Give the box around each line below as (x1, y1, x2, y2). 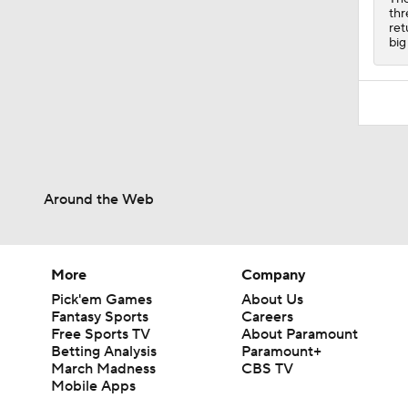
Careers (241, 307, 294, 326)
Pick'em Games (51, 290, 152, 309)
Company (241, 265, 307, 284)
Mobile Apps (51, 376, 136, 395)
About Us (241, 290, 304, 309)
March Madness (51, 359, 156, 378)
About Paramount (241, 324, 359, 343)
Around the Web (44, 189, 154, 209)
